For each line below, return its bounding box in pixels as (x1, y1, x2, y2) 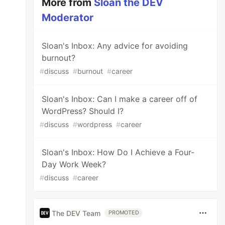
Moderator (42, 12, 94, 24)
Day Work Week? (42, 159, 106, 169)
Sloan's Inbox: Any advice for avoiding (42, 41, 188, 51)
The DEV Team (52, 208, 101, 217)
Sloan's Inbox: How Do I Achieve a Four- (42, 147, 195, 157)
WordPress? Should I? (42, 106, 124, 116)
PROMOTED (108, 209, 139, 216)
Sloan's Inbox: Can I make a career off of (42, 94, 198, 104)
